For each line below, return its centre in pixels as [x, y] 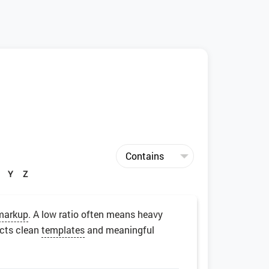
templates [63, 230]
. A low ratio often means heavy [95, 214]
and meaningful [119, 230]
